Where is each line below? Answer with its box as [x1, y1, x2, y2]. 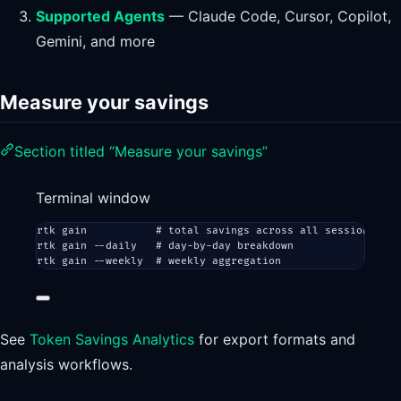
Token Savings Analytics [30, 330, 194, 349]
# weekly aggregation [156, 254, 281, 267]
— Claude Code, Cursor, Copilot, [165, 6, 391, 25]
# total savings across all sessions [156, 224, 375, 236]
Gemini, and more [36, 31, 155, 50]
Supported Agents [36, 6, 165, 25]
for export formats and [194, 330, 355, 349]
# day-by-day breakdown [156, 239, 294, 252]
